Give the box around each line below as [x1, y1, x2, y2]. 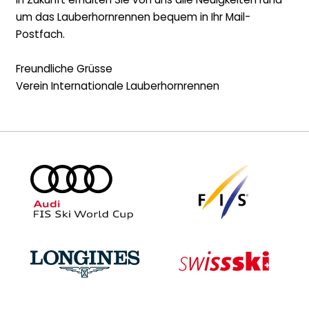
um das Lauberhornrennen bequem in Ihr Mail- [15, 10, 250, 25]
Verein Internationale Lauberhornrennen [15, 79, 219, 94]
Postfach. [15, 27, 65, 42]
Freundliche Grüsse [15, 61, 112, 77]
